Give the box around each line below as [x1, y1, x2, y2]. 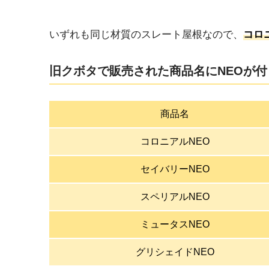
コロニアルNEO [140, 136, 210, 147]
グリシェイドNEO [135, 247, 214, 258]
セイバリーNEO [140, 164, 210, 175]
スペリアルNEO [140, 192, 210, 202]
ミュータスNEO [140, 219, 210, 230]
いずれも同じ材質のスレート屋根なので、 [49, 29, 243, 41]
